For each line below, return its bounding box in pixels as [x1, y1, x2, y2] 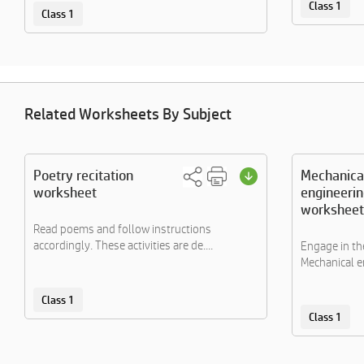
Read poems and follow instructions [33, 222, 211, 236]
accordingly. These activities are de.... [33, 238, 213, 252]
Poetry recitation [33, 167, 133, 184]
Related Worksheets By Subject [24, 105, 232, 123]
